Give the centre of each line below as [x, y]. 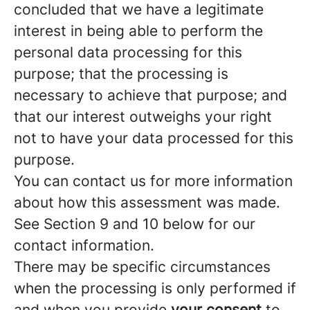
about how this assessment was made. [147, 202]
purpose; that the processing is [121, 74]
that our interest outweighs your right [143, 117]
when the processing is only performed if [155, 288]
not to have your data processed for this [154, 138]
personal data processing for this [128, 52]
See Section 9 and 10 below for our [135, 224]
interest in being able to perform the [138, 31]
